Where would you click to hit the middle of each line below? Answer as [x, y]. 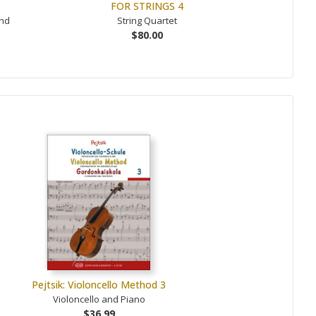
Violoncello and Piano [99, 299]
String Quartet [147, 20]
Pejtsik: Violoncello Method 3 [99, 284]
